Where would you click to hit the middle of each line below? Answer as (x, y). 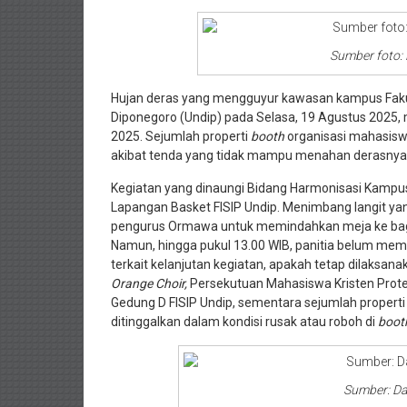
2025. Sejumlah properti (181, 137)
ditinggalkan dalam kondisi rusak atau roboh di (244, 322)
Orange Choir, (150, 284)
